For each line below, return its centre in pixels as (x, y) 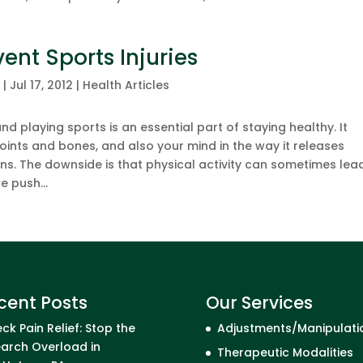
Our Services (259, 302)
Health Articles (126, 85)
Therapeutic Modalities (285, 352)
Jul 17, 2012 (42, 85)
